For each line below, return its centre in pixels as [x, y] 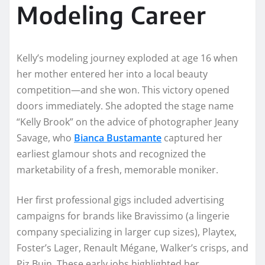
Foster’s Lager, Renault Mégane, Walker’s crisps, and [132, 248]
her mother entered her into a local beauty [112, 74]
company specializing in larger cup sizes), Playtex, [127, 232]
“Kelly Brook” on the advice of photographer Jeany [127, 122]
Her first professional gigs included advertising [120, 200]
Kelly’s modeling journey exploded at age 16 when [127, 58]
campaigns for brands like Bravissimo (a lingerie [123, 216]
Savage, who [45, 138]
